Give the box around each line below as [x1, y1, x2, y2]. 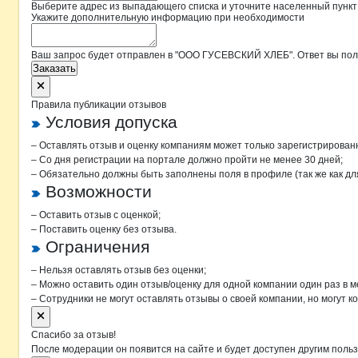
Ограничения [46, 237, 149, 256]
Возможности [46, 182, 152, 201]
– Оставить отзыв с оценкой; [31, 209, 161, 221]
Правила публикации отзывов [31, 99, 166, 110]
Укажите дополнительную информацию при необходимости [31, 12, 304, 23]
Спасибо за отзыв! [31, 329, 116, 340]
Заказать [33, 62, 76, 74]
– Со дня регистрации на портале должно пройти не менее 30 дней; [31, 154, 343, 165]
